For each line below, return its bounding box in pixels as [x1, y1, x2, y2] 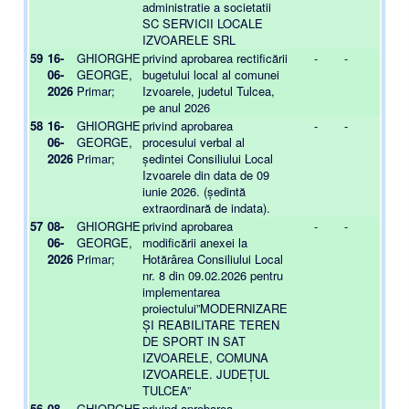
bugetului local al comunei [142, 66, 279, 83]
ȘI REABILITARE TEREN [142, 316, 279, 333]
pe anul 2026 [142, 99, 210, 116]
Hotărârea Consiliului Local [142, 250, 283, 267]
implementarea [142, 283, 220, 300]
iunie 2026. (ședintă [142, 183, 246, 200]
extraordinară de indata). [142, 199, 270, 216]
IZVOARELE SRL [142, 31, 236, 48]
